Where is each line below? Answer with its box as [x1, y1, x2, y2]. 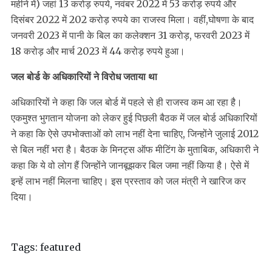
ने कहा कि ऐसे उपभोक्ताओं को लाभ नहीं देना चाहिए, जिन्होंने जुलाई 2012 [11, 127, 259, 140]
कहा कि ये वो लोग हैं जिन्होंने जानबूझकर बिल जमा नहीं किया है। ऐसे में [11, 159, 249, 172]
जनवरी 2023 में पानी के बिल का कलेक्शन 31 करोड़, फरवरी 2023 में [11, 29, 250, 42]
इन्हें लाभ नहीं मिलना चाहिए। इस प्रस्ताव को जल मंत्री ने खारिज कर [11, 175, 246, 188]
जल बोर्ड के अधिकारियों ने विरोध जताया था [11, 70, 157, 83]
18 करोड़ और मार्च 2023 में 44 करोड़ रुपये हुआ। [11, 45, 185, 58]
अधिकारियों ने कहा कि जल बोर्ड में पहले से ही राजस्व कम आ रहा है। [11, 96, 242, 109]
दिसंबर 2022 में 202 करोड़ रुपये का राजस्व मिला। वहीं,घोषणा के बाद [11, 13, 254, 26]
